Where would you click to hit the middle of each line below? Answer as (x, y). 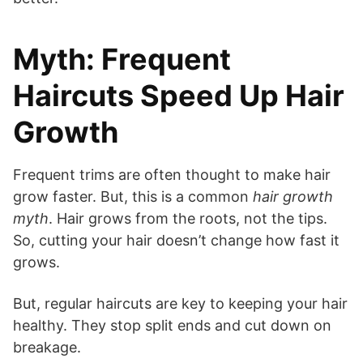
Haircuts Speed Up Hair (179, 95)
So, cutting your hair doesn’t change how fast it (176, 240)
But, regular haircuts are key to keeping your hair (180, 303)
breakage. (47, 347)
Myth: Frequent (122, 59)
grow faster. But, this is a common (133, 196)
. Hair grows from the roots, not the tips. (188, 218)
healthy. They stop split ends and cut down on (172, 325)
